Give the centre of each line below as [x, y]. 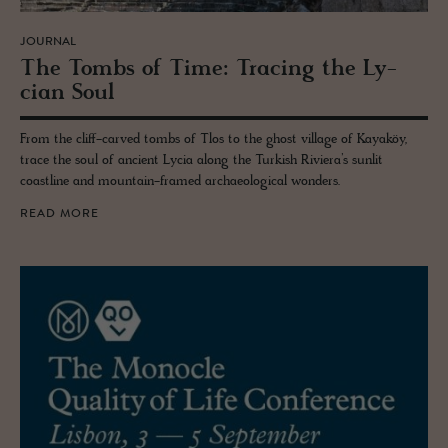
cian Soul [67, 94]
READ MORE [59, 214]
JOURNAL [48, 42]
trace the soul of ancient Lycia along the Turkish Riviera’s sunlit [201, 161]
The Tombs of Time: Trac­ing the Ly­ [208, 70]
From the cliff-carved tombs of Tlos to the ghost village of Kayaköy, [213, 140]
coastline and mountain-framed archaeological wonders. [180, 182]
